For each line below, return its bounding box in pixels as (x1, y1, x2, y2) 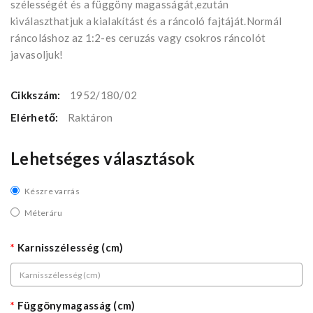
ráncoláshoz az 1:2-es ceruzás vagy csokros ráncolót (10, 31, 266, 45)
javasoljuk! (10, 48, 64, 61)
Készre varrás (24, 186, 80, 197)
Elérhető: (10, 111, 61, 124)
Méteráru (24, 208, 63, 219)
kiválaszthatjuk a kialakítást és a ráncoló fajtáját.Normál (10, 15, 282, 28)
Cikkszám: (10, 89, 63, 102)
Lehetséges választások (10, 148, 196, 169)
